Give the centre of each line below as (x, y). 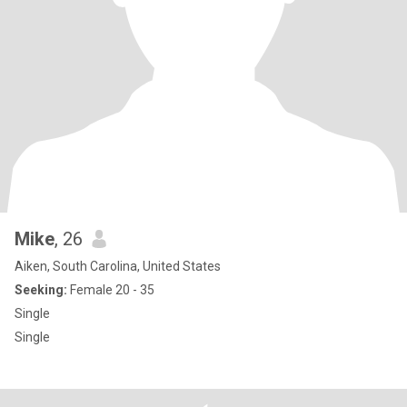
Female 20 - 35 (111, 290)
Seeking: (41, 290)
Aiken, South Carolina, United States (118, 266)
